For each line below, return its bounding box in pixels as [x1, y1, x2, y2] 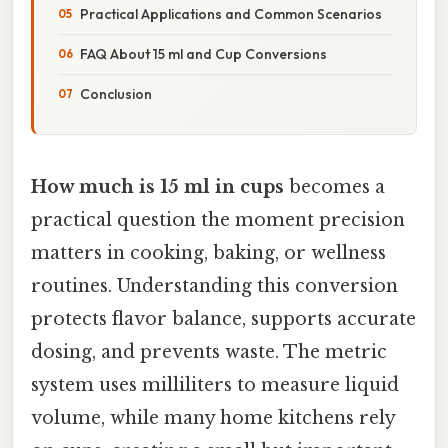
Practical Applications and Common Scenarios [80, 4, 382, 23]
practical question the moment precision [31, 208, 405, 231]
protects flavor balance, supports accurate [31, 307, 416, 330]
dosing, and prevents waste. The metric [31, 340, 387, 363]
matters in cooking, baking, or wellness [31, 241, 386, 264]
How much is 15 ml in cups [31, 175, 284, 198]
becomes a [284, 175, 385, 198]
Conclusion [80, 84, 152, 103]
